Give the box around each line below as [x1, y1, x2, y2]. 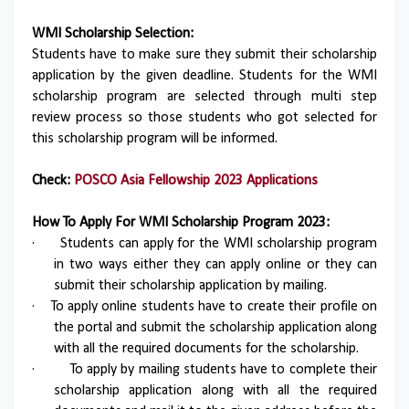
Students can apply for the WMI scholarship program [60, 236, 378, 251]
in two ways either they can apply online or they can [54, 257, 377, 272]
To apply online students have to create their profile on [50, 299, 378, 314]
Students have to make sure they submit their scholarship [32, 47, 377, 62]
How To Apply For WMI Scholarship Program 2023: [32, 215, 330, 230]
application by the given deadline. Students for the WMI [32, 68, 377, 83]
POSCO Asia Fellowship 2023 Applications [74, 173, 318, 188]
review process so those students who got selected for [32, 110, 377, 125]
